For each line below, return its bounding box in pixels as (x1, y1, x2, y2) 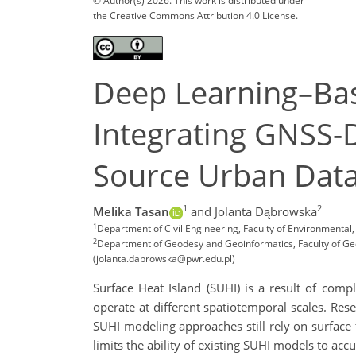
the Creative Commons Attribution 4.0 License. (93, 8, 298, 22)
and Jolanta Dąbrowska (190, 203, 317, 220)
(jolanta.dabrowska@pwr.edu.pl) (93, 252, 235, 266)
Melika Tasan (93, 203, 169, 220)
